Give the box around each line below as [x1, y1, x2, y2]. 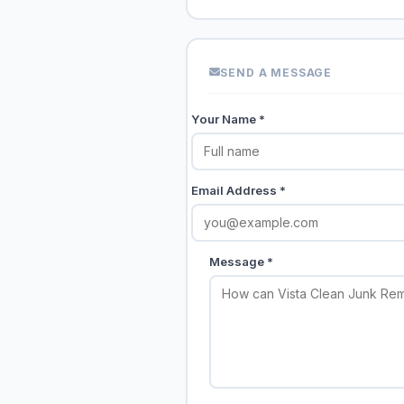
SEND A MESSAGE [220, 65, 333, 79]
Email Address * [190, 182, 286, 197]
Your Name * [190, 111, 265, 126]
